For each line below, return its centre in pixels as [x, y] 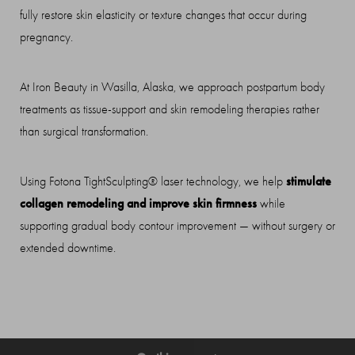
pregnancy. [46, 38]
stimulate [309, 181]
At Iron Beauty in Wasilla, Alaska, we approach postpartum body [172, 88]
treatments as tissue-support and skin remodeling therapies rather [170, 110]
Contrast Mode [74, 162]
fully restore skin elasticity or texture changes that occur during [163, 15]
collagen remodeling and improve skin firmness [138, 204]
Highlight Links [199, 162]
